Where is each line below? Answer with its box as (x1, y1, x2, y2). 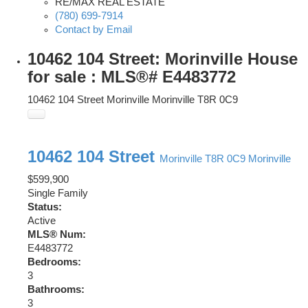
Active (27, 215, 56, 227)
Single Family (27, 188, 88, 199)
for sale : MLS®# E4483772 (27, 67, 236, 87)
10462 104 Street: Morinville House (27, 49, 298, 69)
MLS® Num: (27, 229, 86, 241)
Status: (27, 201, 62, 213)
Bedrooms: (27, 256, 81, 268)
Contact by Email (55, 24, 132, 36)
